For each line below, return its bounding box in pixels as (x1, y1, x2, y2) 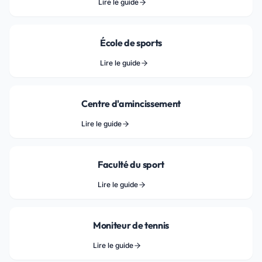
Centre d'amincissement (81, 98, 181, 109)
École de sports (99, 37, 163, 49)
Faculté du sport (98, 158, 164, 170)
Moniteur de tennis (92, 219, 170, 231)
